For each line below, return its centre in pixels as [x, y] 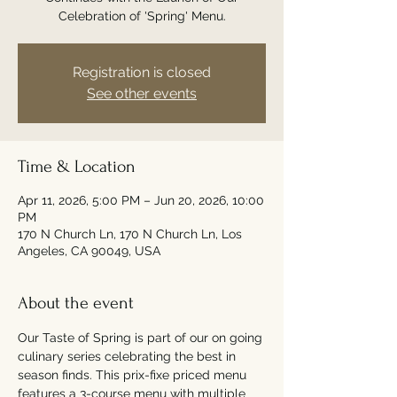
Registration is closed [142, 72]
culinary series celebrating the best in [128, 356]
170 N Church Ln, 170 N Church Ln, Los [130, 234]
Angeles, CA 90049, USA [89, 251]
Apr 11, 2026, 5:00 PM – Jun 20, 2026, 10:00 [141, 200]
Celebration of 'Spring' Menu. [142, 16]
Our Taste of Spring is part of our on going [142, 338]
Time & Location [77, 167]
